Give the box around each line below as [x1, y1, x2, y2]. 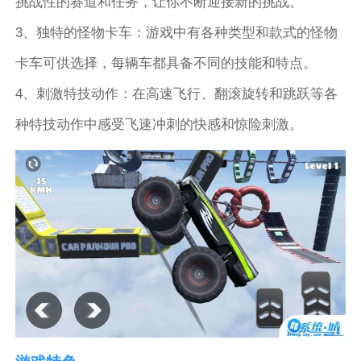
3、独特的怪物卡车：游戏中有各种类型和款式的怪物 [15, 25, 338, 41]
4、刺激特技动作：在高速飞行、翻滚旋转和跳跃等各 [15, 86, 338, 102]
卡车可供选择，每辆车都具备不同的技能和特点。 [15, 56, 317, 72]
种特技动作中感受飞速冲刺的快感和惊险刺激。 [15, 117, 304, 133]
